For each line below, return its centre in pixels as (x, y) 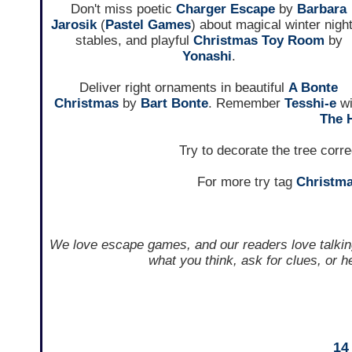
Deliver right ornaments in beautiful (184, 88)
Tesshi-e (310, 104)
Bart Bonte (174, 104)
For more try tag (246, 182)
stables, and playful (134, 41)
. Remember (246, 104)
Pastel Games (148, 25)
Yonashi (207, 57)
